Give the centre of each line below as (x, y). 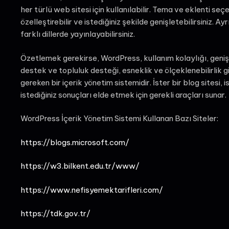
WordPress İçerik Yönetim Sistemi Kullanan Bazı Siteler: (119, 118)
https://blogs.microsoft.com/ (75, 142)
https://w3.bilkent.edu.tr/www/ (80, 166)
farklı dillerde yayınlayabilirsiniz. (77, 34)
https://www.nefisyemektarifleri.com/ (91, 190)
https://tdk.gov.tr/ (55, 213)
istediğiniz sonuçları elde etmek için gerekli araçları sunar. (123, 95)
